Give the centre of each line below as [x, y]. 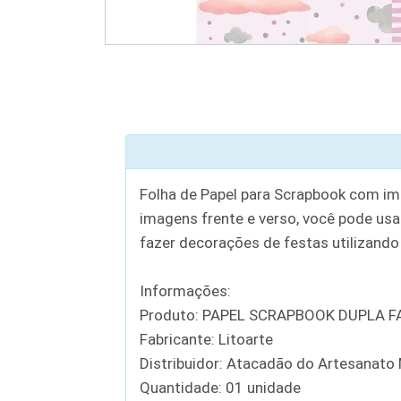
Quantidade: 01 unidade [220, 388]
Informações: [185, 291]
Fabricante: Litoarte [206, 339]
